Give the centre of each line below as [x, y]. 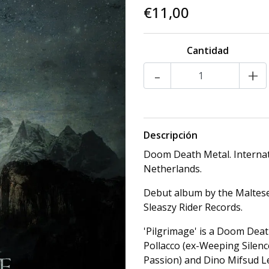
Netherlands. [173, 169]
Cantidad [207, 50]
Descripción [171, 135]
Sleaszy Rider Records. [193, 207]
